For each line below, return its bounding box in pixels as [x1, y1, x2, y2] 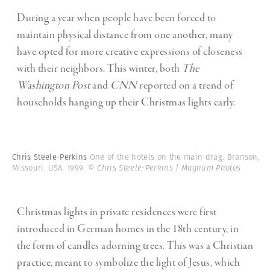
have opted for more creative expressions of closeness [17, 45, 243, 60]
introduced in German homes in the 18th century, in [17, 222, 239, 237]
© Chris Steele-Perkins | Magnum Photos [87, 162, 241, 174]
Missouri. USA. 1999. [12, 162, 88, 174]
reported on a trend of [137, 78, 233, 93]
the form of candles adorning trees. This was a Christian [17, 239, 253, 254]
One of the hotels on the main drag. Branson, [89, 151, 260, 163]
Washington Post [17, 78, 90, 93]
